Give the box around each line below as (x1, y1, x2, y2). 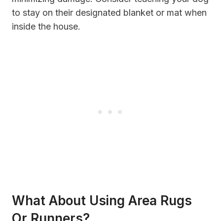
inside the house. (12, 21, 80, 32)
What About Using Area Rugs (12, 192, 192, 208)
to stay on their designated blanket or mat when (12, 7, 207, 18)
